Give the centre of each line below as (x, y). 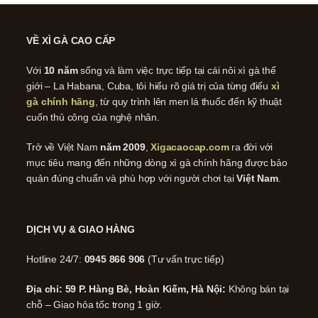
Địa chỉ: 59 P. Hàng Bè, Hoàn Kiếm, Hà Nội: (126, 289)
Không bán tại (258, 289)
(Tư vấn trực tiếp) (185, 259)
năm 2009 (123, 147)
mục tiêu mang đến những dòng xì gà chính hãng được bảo (157, 163)
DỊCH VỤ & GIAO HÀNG (81, 230)
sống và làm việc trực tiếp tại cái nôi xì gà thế (177, 71)
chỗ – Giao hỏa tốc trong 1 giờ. (94, 305)
